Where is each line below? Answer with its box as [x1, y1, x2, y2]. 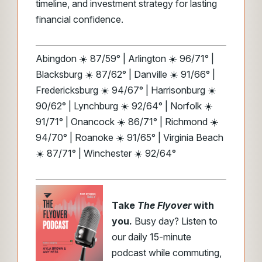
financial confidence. [36, 13, 123, 25]
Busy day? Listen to [135, 215, 218, 227]
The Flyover [137, 199, 191, 211]
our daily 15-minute [112, 231, 191, 243]
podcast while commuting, [112, 247, 222, 258]
